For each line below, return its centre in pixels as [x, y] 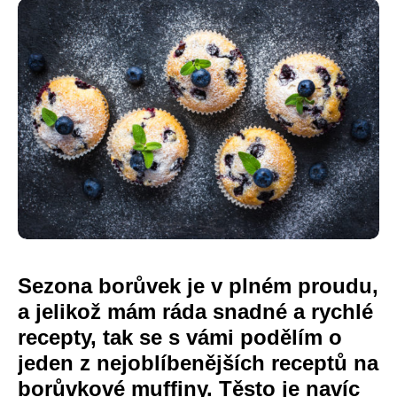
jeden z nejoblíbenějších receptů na [198, 363]
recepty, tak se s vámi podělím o [180, 338]
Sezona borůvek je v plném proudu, [198, 286]
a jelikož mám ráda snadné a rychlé [195, 312]
